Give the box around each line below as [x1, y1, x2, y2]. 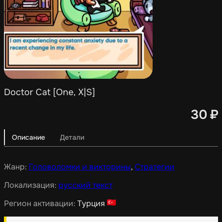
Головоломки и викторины [29, 161, 131, 172]
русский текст [58, 179, 112, 190]
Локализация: [4, 179, 58, 190]
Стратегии [135, 161, 174, 172]
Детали [60, 132, 84, 142]
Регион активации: [4, 198, 77, 209]
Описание [12, 132, 45, 142]
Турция [77, 198, 105, 209]
